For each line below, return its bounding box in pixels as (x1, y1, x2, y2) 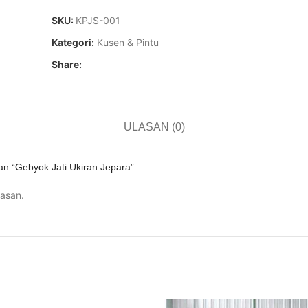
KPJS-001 (76, 14, 120, 26)
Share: (52, 58, 82, 70)
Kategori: (52, 36, 94, 48)
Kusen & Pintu (97, 36, 159, 48)
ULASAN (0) (123, 121, 185, 133)
